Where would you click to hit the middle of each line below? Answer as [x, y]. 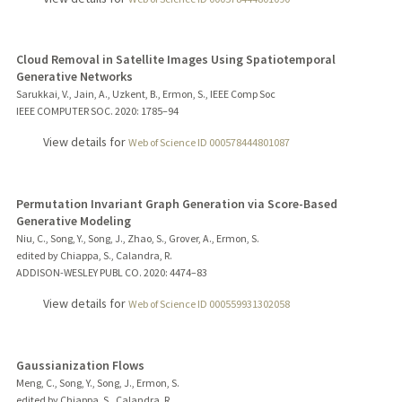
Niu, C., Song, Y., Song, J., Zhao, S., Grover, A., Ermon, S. [137, 239]
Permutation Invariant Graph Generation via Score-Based [176, 204]
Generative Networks [74, 77]
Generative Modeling [73, 221]
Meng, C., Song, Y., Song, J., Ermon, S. [97, 383]
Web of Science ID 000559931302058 [209, 304]
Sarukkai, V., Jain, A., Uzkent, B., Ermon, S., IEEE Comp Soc [145, 94]
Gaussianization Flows [80, 366]
